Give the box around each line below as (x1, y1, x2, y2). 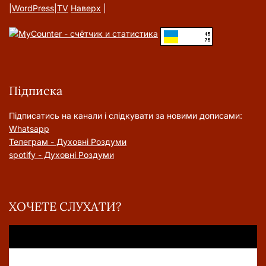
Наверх (71, 3, 101, 13)
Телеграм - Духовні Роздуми (9, 137, 126, 147)
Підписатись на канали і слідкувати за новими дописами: (9, 110, 242, 121)
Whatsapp (9, 123, 49, 134)
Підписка (9, 83, 62, 98)
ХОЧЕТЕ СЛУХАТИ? (9, 199, 121, 214)
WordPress (12, 3, 54, 13)
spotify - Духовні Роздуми (9, 150, 114, 160)
